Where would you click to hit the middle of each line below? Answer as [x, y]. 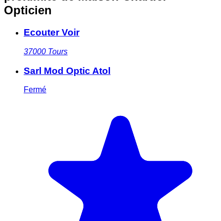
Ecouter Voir [52, 33]
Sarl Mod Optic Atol [67, 71]
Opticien [28, 10]
